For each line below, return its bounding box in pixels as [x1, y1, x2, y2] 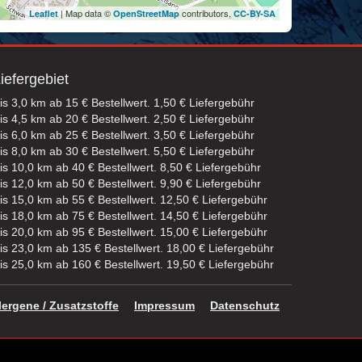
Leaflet [29, 7, 58, 19]
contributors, [179, 6, 234, 19]
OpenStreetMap [113, 7, 179, 19]
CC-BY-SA [234, 7, 276, 19]
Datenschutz [210, 298, 280, 312]
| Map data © [58, 6, 113, 19]
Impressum [134, 298, 195, 312]
